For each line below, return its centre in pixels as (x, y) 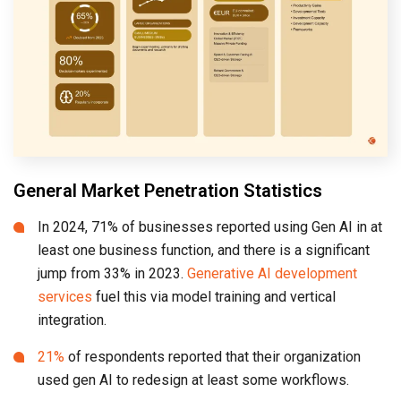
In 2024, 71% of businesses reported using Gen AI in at (210, 227)
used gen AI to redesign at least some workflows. (193, 380)
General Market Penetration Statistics (168, 191)
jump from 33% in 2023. (112, 274)
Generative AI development (272, 274)
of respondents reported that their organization (213, 357)
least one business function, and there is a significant (204, 251)
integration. (72, 320)
